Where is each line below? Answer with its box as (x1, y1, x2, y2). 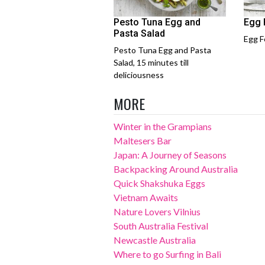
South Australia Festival (114, 219, 208, 231)
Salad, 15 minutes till (114, 57, 189, 67)
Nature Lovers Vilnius (114, 205, 201, 217)
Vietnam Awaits (114, 191, 178, 203)
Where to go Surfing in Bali (114, 248, 221, 260)
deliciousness (114, 69, 164, 80)
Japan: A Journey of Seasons (114, 148, 227, 160)
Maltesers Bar (114, 134, 172, 146)
